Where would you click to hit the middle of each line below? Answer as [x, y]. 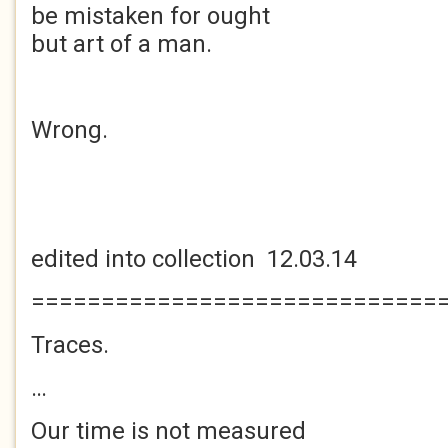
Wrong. [69, 130]
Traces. [70, 345]
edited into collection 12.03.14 [194, 259]
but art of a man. [121, 44]
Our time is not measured [168, 431]
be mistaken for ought [150, 16]
